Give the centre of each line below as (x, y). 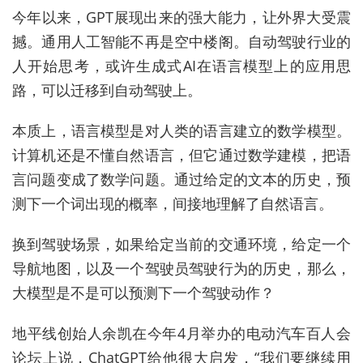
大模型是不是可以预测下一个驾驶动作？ (143, 293)
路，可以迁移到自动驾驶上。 (107, 90)
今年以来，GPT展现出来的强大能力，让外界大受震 (181, 17)
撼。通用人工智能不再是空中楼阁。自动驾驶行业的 (181, 42)
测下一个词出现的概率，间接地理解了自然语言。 (173, 204)
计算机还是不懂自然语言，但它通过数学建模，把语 (181, 155)
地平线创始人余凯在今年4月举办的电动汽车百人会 (181, 333)
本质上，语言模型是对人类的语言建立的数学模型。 (181, 131)
